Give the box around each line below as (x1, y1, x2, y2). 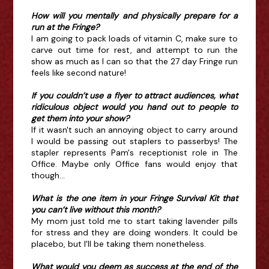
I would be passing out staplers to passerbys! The (31, 136, 238, 147)
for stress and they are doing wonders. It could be (31, 227, 238, 238)
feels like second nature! (31, 67, 129, 79)
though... (31, 170, 65, 181)
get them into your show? (31, 113, 130, 124)
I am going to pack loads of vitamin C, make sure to (31, 33, 238, 44)
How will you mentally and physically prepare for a (31, 10, 238, 22)
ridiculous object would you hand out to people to (31, 101, 238, 113)
